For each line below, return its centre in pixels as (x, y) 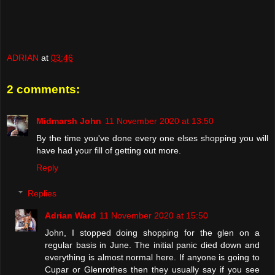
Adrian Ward (71, 215)
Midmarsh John (69, 121)
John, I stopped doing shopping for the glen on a (152, 232)
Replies (42, 193)
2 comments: (43, 89)
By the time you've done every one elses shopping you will (152, 138)
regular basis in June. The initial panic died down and (152, 245)
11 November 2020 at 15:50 (154, 215)
